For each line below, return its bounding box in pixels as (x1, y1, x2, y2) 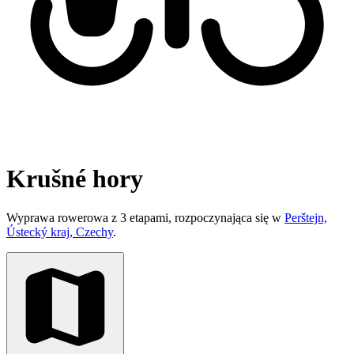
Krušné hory (6, 164, 143, 194)
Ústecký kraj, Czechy (6, 224, 113, 239)
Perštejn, (284, 210, 327, 224)
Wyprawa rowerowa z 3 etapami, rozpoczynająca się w (6, 210, 284, 224)
